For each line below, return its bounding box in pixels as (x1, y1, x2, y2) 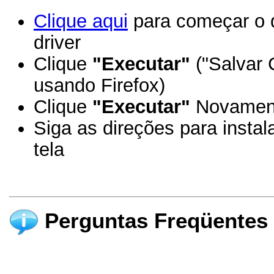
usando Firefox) (34, 74, 165, 95)
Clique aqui (34, 10, 128, 31)
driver (34, 31, 81, 53)
